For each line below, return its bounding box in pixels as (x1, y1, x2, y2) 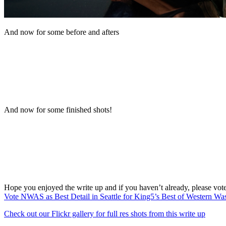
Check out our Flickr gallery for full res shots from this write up (4, 209, 205, 218)
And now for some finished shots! (4, 105, 112, 115)
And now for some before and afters (4, 28, 119, 37)
